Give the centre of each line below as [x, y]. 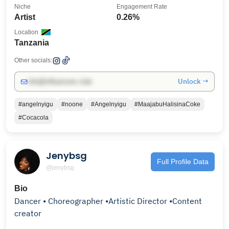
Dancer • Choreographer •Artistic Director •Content [108, 201]
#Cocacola [33, 118]
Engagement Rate [142, 7]
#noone [72, 104]
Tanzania [32, 43]
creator [28, 213]
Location [26, 32]
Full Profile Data [183, 161]
